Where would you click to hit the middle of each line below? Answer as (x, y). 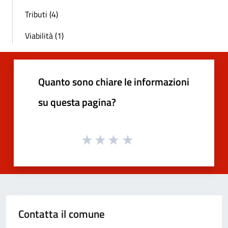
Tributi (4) (41, 14)
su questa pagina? (77, 102)
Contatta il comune (62, 214)
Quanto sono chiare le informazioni (114, 81)
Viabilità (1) (44, 35)
